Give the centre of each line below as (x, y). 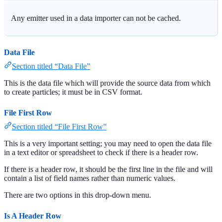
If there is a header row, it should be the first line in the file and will (108, 169)
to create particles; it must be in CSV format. (73, 92)
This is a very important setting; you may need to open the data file (108, 144)
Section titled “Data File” (51, 66)
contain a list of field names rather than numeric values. (90, 178)
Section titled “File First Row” (59, 127)
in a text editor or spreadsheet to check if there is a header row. (101, 153)
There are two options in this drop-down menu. (78, 195)
